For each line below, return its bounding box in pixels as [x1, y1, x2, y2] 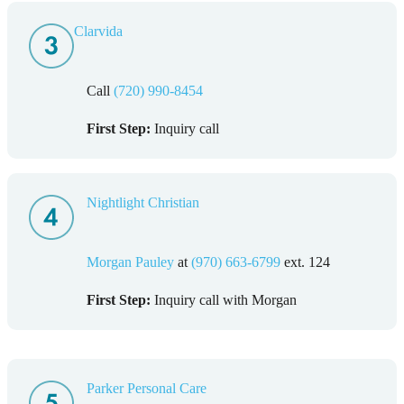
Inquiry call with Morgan [151, 292, 297, 308]
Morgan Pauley [87, 254, 174, 271]
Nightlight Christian [87, 195, 199, 211]
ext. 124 [280, 254, 330, 271]
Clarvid [74, 23, 116, 40]
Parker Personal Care [87, 381, 207, 397]
